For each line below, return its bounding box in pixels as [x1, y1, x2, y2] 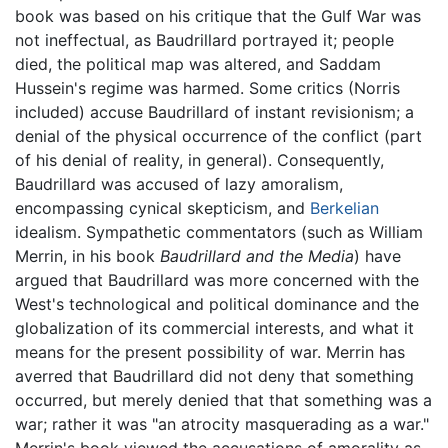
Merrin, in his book [15, 245, 160, 266]
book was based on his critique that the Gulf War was [15, 5, 421, 26]
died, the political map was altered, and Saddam [15, 53, 381, 74]
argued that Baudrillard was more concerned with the [15, 269, 419, 290]
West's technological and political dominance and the [15, 293, 419, 314]
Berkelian [310, 197, 379, 218]
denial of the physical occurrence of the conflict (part [15, 125, 422, 146]
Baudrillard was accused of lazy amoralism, [15, 173, 343, 194]
